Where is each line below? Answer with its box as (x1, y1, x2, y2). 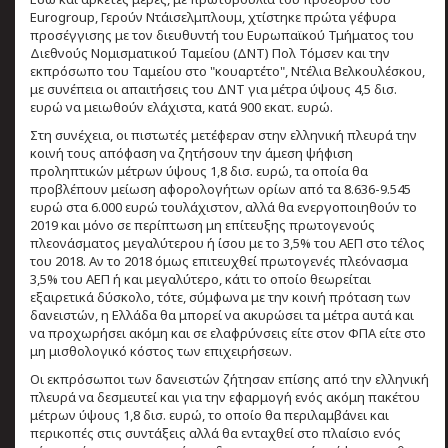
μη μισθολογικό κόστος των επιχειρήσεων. (30, 341, 292, 360)
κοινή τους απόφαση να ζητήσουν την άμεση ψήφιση (30, 143, 353, 162)
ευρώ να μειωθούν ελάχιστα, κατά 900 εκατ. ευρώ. (30, 97, 333, 116)
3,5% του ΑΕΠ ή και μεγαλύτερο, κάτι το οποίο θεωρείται (30, 269, 371, 288)
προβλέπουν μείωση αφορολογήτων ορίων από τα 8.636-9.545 (30, 179, 411, 198)
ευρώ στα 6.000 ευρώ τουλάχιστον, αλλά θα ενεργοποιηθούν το (30, 197, 417, 216)
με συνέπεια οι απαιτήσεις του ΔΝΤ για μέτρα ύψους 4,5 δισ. (30, 79, 397, 98)
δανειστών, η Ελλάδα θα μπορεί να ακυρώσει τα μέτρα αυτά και (30, 305, 414, 324)
